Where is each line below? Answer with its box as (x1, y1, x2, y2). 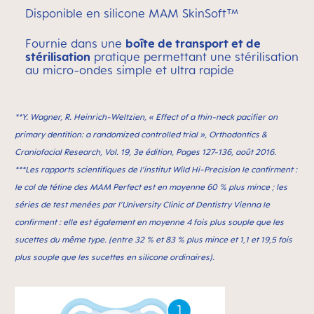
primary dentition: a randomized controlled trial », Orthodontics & (15, 129, 267, 139)
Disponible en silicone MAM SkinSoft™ (25, 6, 239, 20)
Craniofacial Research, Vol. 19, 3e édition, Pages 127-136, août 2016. (15, 146, 276, 157)
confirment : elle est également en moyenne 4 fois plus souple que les (15, 217, 284, 227)
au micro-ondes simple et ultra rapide (25, 63, 234, 77)
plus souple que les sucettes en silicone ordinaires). (15, 252, 214, 262)
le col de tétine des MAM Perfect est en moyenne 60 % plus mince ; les (15, 182, 287, 192)
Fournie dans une (25, 36, 125, 50)
